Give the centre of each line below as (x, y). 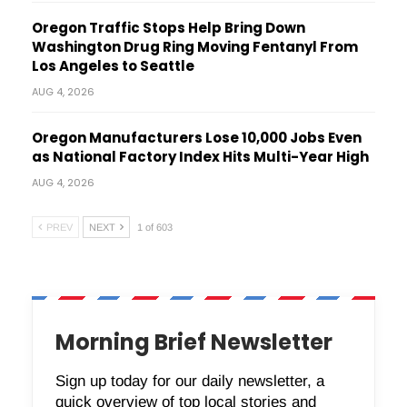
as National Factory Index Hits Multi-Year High (200, 157)
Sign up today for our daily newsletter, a (190, 382)
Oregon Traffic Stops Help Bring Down (169, 28)
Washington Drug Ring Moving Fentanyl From (195, 47)
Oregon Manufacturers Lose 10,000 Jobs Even (197, 138)
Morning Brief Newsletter (194, 342)
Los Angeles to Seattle (113, 66)
